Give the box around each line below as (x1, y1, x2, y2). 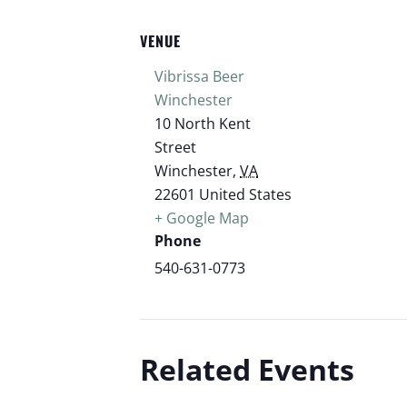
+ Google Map (154, 207, 250, 228)
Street (154, 136, 197, 157)
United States (199, 184, 293, 204)
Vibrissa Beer (154, 65, 245, 86)
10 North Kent (154, 113, 252, 134)
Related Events (140, 349, 355, 389)
